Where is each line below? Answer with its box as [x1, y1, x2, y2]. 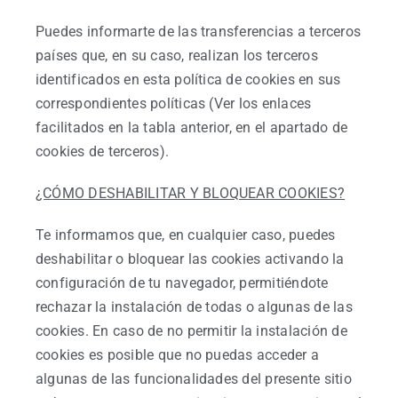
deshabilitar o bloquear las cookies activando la [36, 251, 345, 267]
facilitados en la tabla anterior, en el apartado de [36, 119, 348, 136]
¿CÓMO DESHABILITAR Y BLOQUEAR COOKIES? [36, 185, 346, 202]
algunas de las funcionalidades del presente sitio [36, 370, 352, 387]
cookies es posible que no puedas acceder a [36, 346, 320, 363]
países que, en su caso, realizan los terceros [36, 47, 318, 64]
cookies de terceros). [36, 143, 170, 160]
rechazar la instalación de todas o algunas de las [36, 298, 353, 315]
